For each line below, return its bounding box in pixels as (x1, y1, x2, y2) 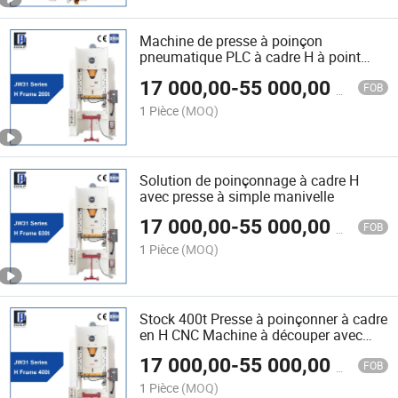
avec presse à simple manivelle (139, 186, 335, 206)
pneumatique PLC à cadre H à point (139, 47, 362, 68)
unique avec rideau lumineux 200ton (139, 63, 368, 84)
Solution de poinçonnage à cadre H (139, 170, 360, 190)
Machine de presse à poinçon (139, 31, 323, 52)
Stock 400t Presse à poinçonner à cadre (139, 308, 388, 329)
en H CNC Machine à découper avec (139, 324, 363, 345)
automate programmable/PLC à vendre (139, 340, 385, 361)
